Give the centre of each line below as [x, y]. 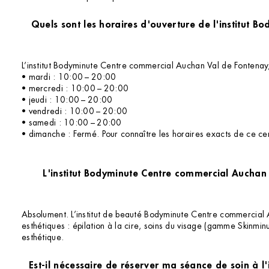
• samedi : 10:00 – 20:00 [72, 123]
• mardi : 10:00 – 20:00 [69, 77]
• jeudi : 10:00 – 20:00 [67, 100]
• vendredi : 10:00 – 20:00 [75, 111]
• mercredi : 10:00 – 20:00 [75, 89]
